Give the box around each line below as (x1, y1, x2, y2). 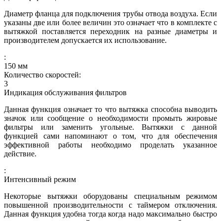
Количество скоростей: (4, 70, 81, 79)
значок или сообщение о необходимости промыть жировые (4, 113, 217, 122)
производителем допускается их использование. (4, 36, 167, 44)
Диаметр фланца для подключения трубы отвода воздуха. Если (4, 9, 217, 18)
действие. (4, 149, 37, 158)
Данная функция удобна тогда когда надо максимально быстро (4, 209, 217, 218)
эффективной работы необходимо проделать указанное (4, 140, 217, 149)
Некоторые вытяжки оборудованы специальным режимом (4, 191, 217, 200)
